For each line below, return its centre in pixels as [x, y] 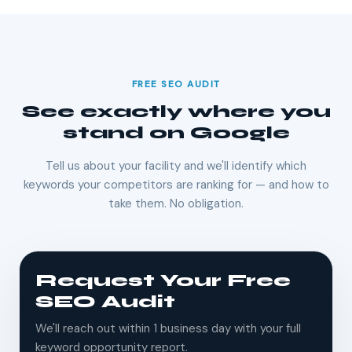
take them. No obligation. [176, 204]
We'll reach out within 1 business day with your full [168, 329]
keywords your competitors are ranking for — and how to [176, 185]
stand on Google [176, 133]
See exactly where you [176, 112]
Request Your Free [163, 281]
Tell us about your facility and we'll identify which [176, 166]
